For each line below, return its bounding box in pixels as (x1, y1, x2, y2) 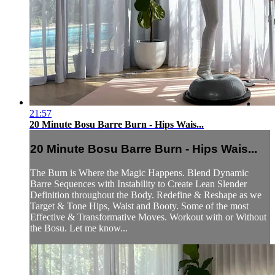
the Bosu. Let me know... (30, 222, 128, 233)
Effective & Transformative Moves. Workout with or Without (30, 211, 266, 222)
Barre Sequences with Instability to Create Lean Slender (30, 178, 247, 189)
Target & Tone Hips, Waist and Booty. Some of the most (30, 200, 249, 211)
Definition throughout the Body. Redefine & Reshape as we (30, 189, 261, 200)
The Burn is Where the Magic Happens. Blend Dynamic (30, 167, 249, 178)
